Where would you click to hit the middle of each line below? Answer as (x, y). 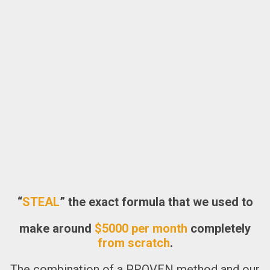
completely (219, 228)
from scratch (133, 243)
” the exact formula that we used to (156, 202)
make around (57, 228)
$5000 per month (141, 228)
